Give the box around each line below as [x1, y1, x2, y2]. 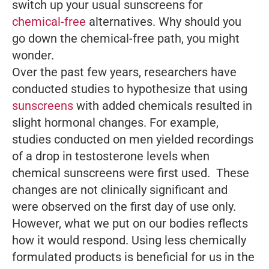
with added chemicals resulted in [73, 98, 252, 113]
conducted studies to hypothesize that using [12, 82, 247, 97]
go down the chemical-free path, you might [12, 31, 240, 46]
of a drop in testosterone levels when [12, 149, 210, 164]
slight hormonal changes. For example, [12, 115, 219, 130]
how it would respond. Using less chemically [12, 233, 246, 248]
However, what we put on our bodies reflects [12, 216, 248, 231]
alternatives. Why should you [89, 14, 241, 29]
